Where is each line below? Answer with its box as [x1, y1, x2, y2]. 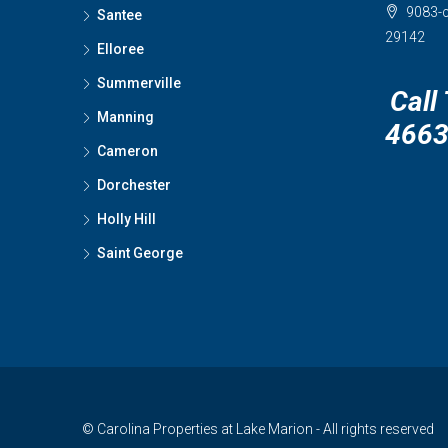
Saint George [97, 245, 183, 261]
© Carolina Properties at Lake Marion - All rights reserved [82, 421, 434, 437]
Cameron [97, 143, 158, 159]
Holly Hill [97, 211, 156, 227]
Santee [97, 7, 142, 23]
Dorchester [97, 177, 171, 193]
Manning [97, 109, 154, 125]
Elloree [97, 41, 144, 57]
